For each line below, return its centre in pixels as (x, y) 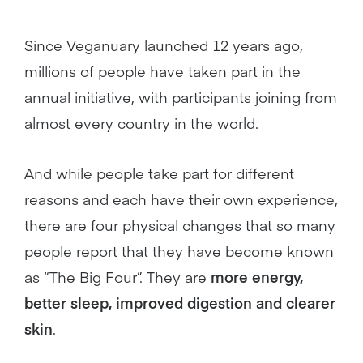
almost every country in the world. (141, 123)
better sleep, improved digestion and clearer (180, 303)
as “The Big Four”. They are (117, 277)
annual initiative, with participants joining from (181, 97)
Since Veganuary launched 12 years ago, (164, 45)
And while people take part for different (159, 173)
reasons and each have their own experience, (181, 199)
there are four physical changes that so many (180, 225)
